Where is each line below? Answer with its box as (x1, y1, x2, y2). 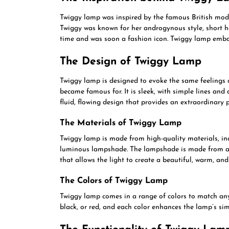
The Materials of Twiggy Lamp (60, 119, 181, 127)
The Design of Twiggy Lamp (60, 56, 201, 67)
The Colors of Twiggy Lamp (60, 177, 168, 185)
